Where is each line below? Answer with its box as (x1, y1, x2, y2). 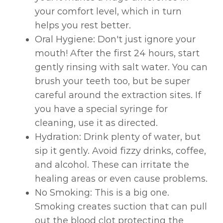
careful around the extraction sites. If (35, 90, 201, 101)
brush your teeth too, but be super (35, 76, 190, 87)
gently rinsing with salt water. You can (35, 62, 208, 73)
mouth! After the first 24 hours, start (35, 48, 200, 59)
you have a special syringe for (35, 104, 168, 115)
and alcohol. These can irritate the (35, 159, 189, 171)
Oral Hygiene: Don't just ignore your (35, 34, 196, 45)
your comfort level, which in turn (35, 6, 182, 17)
